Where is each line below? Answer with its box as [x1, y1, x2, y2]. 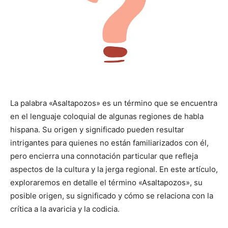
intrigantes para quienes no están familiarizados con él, [10, 138, 209, 148]
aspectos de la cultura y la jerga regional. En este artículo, [10, 164, 218, 175]
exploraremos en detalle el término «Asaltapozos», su [10, 178, 203, 188]
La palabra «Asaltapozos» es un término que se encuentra [10, 98, 217, 108]
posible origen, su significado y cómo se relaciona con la [10, 191, 213, 201]
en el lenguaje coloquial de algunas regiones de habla [10, 111, 204, 122]
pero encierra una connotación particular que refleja [10, 151, 198, 161]
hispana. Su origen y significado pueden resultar [10, 125, 184, 135]
